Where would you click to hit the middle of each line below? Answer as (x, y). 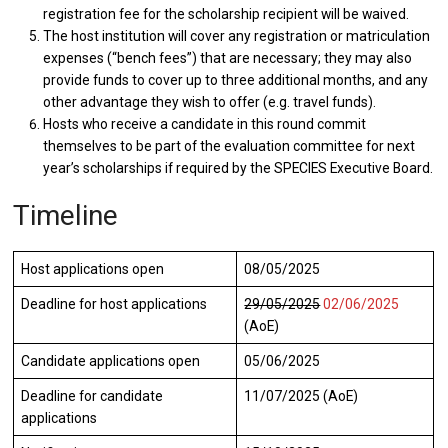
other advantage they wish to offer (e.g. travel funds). (210, 102)
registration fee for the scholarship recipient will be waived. (226, 14)
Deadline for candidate (92, 396)
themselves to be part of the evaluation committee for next (229, 146)
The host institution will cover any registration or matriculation (237, 36)
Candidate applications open (111, 361)
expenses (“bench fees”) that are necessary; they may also (228, 58)
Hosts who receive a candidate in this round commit (205, 124)
